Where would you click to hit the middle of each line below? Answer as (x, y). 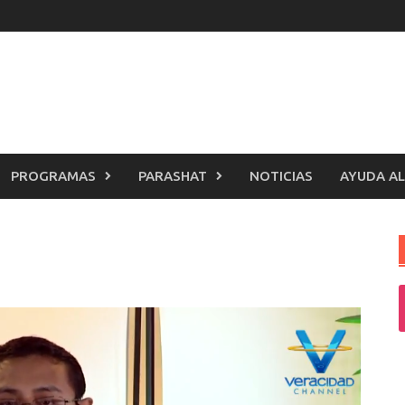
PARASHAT (173, 176)
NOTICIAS (281, 176)
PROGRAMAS (53, 176)
